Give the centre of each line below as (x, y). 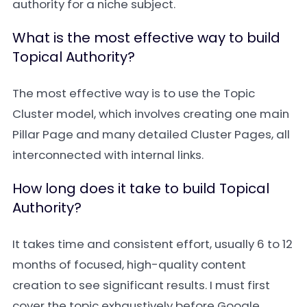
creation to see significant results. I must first (141, 285)
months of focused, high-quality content (129, 265)
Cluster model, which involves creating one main (151, 114)
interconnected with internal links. (108, 155)
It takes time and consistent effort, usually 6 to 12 (152, 244)
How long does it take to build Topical (141, 188)
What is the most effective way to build (146, 38)
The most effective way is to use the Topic (134, 93)
